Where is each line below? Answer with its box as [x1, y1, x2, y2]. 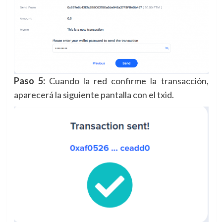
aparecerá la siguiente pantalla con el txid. [13, 89, 174, 100]
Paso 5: [13, 75, 45, 86]
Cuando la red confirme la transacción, [45, 75, 209, 86]
